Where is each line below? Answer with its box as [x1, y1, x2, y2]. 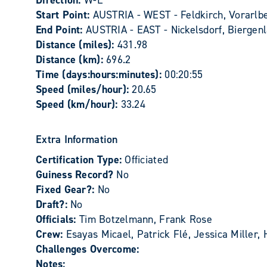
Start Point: [36, 8, 93, 22]
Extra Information [36, 132, 118, 147]
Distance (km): [36, 52, 107, 67]
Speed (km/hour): [36, 97, 121, 111]
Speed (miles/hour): [36, 82, 132, 97]
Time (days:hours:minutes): [36, 67, 165, 82]
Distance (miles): [36, 38, 117, 52]
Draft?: [36, 197, 71, 212]
